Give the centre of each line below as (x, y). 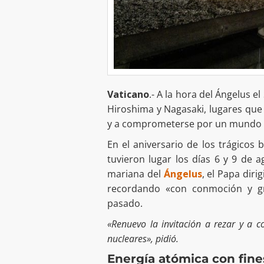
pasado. (125, 203)
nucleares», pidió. (143, 238)
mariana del (136, 174)
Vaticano (128, 94)
